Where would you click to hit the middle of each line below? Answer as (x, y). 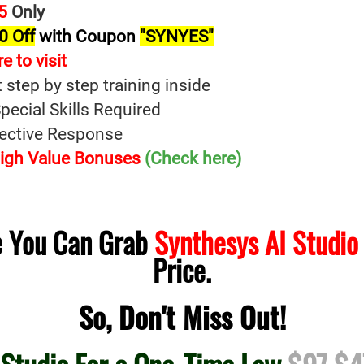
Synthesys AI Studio (256, 243)
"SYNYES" (177, 37)
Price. (182, 271)
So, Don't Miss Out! (182, 318)
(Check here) (193, 158)
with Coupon (87, 37)
